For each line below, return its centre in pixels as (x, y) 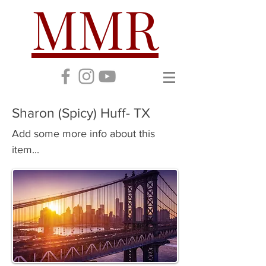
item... (26, 150)
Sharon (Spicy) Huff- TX (81, 113)
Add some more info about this (83, 134)
